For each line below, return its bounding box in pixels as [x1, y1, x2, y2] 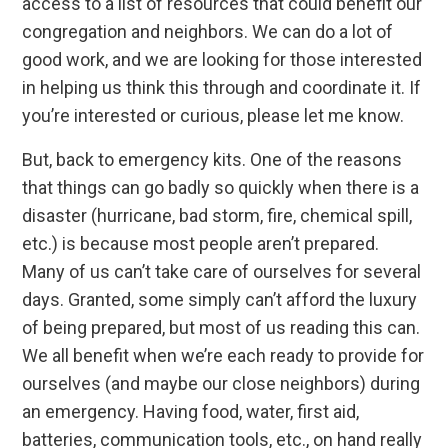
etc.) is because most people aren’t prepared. [22, 233, 380, 255]
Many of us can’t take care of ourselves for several [22, 261, 422, 283]
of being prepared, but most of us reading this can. [22, 317, 421, 339]
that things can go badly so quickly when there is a [22, 177, 420, 199]
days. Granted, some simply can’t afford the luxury [22, 289, 418, 311]
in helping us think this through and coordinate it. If [22, 77, 422, 99]
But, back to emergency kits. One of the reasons [22, 149, 403, 171]
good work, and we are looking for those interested [22, 49, 423, 71]
